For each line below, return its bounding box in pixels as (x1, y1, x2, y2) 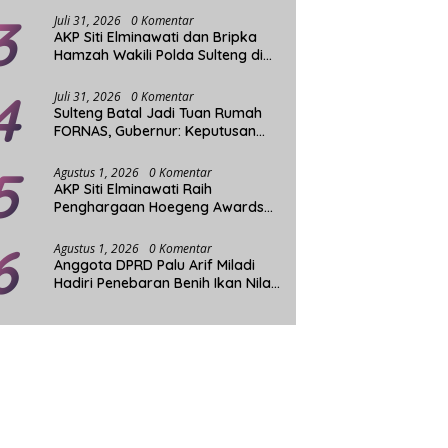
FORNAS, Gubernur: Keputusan (54, 122, 257, 141)
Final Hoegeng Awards (54, 64, 204, 83)
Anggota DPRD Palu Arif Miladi (54, 256, 256, 275)
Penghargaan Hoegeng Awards (54, 198, 265, 217)
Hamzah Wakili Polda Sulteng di (54, 46, 264, 65)
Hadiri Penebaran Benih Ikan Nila (54, 274, 272, 293)
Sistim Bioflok (54, 292, 145, 311)
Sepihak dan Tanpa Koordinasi (54, 140, 261, 159)
